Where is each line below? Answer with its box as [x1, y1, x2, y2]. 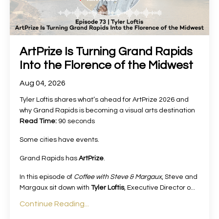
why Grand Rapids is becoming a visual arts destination [20, 107, 195, 114]
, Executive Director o [124, 184, 191, 192]
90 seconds [57, 118, 95, 125]
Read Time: [20, 118, 57, 125]
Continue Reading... [20, 200, 89, 208]
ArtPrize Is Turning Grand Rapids [20, 45, 193, 58]
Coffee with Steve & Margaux [74, 174, 162, 181]
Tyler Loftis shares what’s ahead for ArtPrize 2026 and [20, 96, 189, 104]
